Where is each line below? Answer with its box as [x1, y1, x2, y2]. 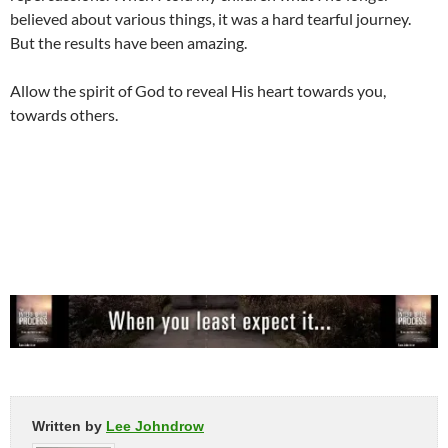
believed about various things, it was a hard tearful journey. [10, 9, 411, 29]
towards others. [10, 105, 118, 125]
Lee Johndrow [106, 417, 204, 434]
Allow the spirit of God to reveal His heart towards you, [10, 81, 386, 101]
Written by [32, 417, 106, 434]
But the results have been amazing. [10, 33, 247, 53]
